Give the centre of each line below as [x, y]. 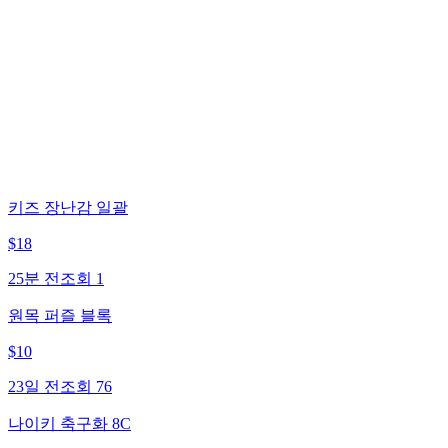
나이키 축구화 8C [69, 423]
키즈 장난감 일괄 [68, 207]
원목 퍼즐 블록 [60, 315]
